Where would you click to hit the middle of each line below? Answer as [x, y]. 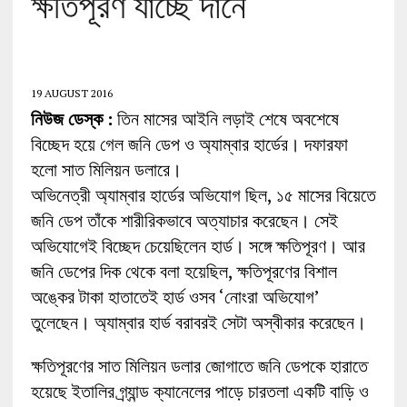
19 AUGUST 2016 [71, 94]
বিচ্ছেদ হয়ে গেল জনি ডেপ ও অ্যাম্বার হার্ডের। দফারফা [189, 144]
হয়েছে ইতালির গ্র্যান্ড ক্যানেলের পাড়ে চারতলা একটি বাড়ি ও [199, 392]
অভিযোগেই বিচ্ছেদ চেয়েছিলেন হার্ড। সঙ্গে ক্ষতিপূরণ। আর [198, 246]
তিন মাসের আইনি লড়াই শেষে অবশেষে [225, 119]
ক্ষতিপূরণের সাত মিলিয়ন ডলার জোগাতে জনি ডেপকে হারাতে [199, 366]
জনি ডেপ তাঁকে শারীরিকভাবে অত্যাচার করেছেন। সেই [184, 221]
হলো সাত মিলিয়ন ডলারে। [106, 170]
